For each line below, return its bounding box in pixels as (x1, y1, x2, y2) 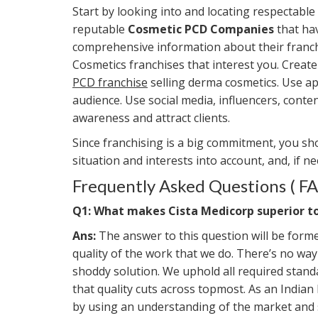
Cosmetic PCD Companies (128, 21, 274, 37)
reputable (72, 21, 128, 37)
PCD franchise (72, 74, 148, 90)
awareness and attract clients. (72, 109, 230, 126)
